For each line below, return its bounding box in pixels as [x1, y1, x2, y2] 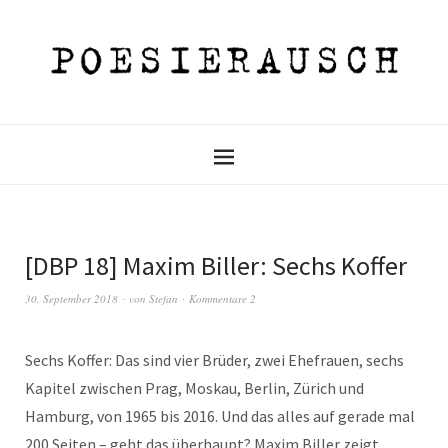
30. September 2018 [25, 290, 118, 306]
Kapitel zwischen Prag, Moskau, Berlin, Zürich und [25, 377, 364, 398]
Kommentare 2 [189, 290, 256, 306]
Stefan [149, 290, 178, 306]
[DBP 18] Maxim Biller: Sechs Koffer [25, 248, 407, 282]
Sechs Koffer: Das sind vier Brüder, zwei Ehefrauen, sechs [25, 349, 404, 370]
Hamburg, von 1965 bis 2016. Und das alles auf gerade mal [25, 405, 415, 426]
